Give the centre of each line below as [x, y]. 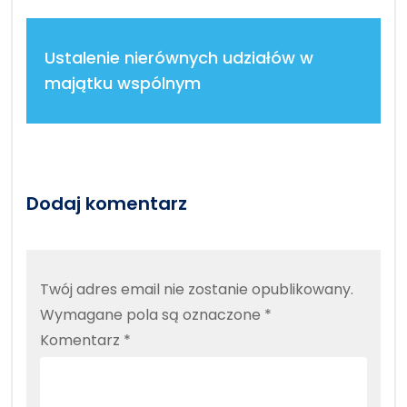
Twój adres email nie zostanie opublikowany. [197, 289]
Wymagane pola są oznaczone [152, 314]
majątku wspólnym [123, 83]
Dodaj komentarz [107, 203]
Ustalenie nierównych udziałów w [179, 57]
